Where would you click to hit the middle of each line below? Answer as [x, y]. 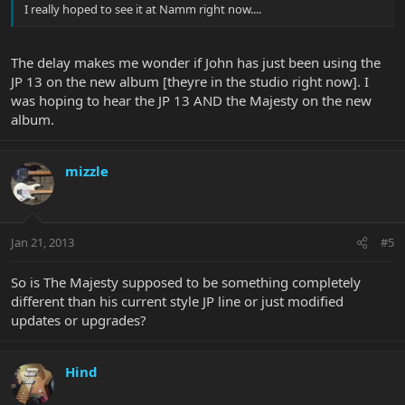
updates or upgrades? [79, 320]
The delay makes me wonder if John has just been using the [196, 62]
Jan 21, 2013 [42, 243]
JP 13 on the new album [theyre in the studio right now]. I [190, 81]
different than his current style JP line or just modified [177, 301]
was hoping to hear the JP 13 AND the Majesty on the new [191, 100]
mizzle [87, 170]
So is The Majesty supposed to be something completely [186, 283]
